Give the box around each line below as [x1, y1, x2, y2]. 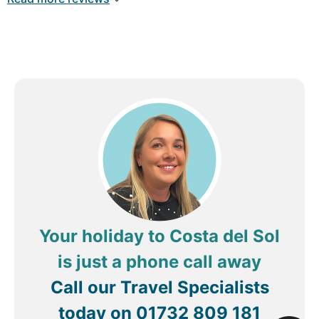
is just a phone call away [58, 251, 261, 273]
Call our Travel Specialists [50, 277, 269, 298]
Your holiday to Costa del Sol [39, 226, 280, 247]
